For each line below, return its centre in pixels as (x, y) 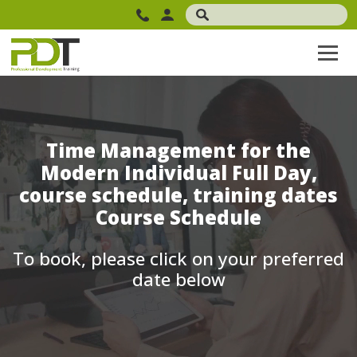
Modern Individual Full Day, (178, 172)
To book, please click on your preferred (178, 258)
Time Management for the (178, 150)
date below (178, 279)
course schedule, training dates (178, 194)
